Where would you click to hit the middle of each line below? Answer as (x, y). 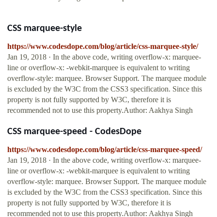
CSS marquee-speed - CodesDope (74, 132)
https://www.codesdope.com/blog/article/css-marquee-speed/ (105, 150)
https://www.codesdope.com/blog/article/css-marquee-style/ (103, 46)
